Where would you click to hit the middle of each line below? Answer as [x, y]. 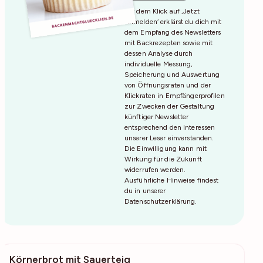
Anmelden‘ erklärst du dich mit [173, 22]
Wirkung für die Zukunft [163, 159]
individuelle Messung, [159, 64]
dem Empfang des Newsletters [173, 33]
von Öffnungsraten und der [168, 85]
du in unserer [145, 191]
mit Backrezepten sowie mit [169, 43]
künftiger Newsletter [157, 117]
